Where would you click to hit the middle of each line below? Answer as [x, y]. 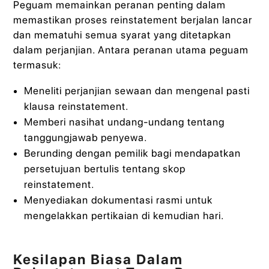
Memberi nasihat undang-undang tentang [124, 122]
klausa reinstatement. [76, 107]
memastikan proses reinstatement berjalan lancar [133, 20]
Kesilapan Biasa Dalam [98, 259]
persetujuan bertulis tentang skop [104, 169]
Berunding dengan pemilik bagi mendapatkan [132, 153]
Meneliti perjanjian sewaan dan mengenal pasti [137, 91]
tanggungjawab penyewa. [85, 138]
